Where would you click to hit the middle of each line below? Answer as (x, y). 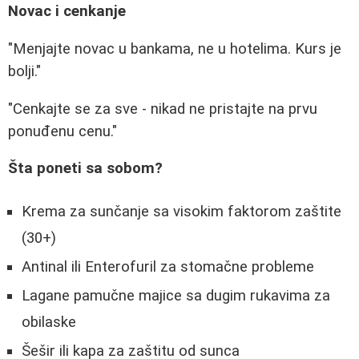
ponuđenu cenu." (63, 131)
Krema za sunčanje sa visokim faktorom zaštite (182, 211)
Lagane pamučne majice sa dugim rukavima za (176, 295)
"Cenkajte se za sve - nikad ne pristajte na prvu (163, 109)
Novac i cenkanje (67, 12)
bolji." (24, 71)
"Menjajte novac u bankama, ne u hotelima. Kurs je (175, 48)
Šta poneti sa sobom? (85, 169)
